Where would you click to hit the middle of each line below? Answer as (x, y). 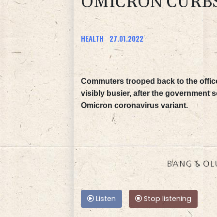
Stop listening (167, 198)
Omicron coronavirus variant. (134, 105)
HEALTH (92, 38)
